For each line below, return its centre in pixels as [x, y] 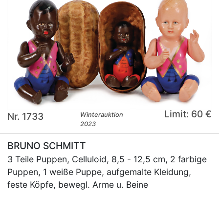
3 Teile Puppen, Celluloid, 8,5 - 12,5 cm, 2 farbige [107, 159]
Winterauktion [102, 114]
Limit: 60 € [188, 114]
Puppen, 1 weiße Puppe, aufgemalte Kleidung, [99, 172]
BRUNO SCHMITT [47, 145]
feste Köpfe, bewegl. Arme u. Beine [78, 184]
